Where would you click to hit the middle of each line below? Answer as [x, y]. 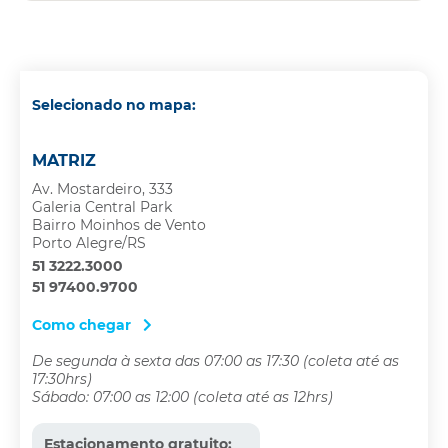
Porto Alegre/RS [89, 242]
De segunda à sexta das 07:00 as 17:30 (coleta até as [215, 360]
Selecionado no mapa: [114, 105]
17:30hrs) [62, 378]
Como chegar [83, 324]
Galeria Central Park [102, 206]
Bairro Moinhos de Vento [119, 224]
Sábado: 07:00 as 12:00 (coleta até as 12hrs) [182, 396]
